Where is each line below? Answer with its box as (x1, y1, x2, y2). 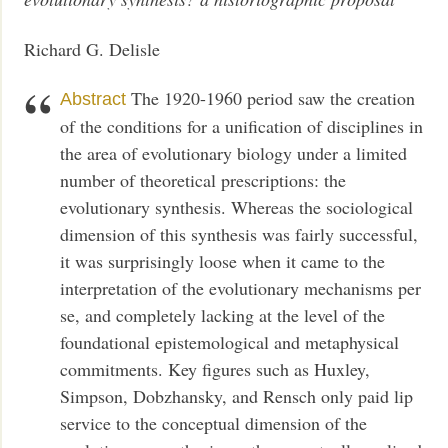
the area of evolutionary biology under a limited (60, 141, 408, 166)
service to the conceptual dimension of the (60, 411, 368, 436)
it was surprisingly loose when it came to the (60, 249, 386, 274)
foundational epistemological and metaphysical (60, 330, 400, 355)
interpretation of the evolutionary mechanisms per (60, 276, 422, 301)
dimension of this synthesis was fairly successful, (60, 222, 419, 247)
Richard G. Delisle (24, 36, 161, 61)
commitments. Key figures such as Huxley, (60, 357, 371, 382)
